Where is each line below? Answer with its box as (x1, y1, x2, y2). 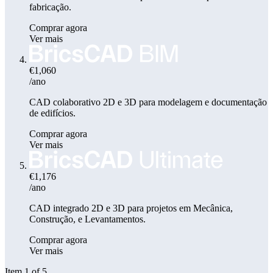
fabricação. (29, 1, 71, 12)
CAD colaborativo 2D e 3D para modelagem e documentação (29, 96, 267, 107)
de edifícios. (29, 107, 76, 118)
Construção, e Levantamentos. (29, 213, 146, 224)
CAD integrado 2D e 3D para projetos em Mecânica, (29, 202, 233, 213)
